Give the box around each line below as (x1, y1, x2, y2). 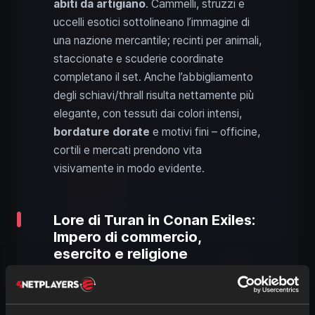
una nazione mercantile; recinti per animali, (53, 33, 262, 47)
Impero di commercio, (53, 228, 201, 245)
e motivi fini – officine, (150, 124, 260, 139)
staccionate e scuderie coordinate (53, 51, 224, 65)
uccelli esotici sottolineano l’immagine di (53, 15, 250, 29)
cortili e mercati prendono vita (53, 143, 202, 157)
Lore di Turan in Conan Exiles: (53, 211, 255, 229)
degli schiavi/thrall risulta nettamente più (53, 88, 254, 102)
